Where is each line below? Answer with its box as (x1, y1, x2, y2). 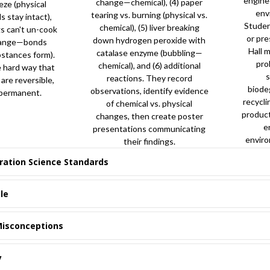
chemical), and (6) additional (98, 60, 201, 71)
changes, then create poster (95, 111, 203, 121)
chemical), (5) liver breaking (99, 22, 199, 33)
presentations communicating (93, 124, 206, 134)
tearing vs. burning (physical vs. (91, 10, 208, 20)
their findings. (123, 136, 175, 146)
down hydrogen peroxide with (93, 35, 206, 45)
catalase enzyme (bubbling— (96, 48, 202, 58)
